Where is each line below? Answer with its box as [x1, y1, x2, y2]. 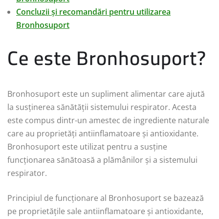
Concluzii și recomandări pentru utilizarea [16, 6, 171, 17]
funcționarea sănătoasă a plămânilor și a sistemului [7, 154, 197, 165]
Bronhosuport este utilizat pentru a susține [7, 141, 167, 152]
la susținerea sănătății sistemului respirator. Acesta [7, 101, 197, 112]
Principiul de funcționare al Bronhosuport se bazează [7, 192, 204, 203]
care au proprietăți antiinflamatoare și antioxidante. [7, 128, 198, 139]
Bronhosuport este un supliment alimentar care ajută [7, 88, 205, 99]
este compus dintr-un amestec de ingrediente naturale [7, 114, 209, 126]
